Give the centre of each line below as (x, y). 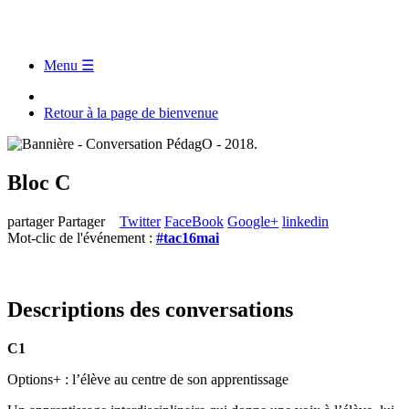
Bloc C (39, 182)
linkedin (305, 221)
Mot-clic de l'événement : (82, 237)
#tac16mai (188, 237)
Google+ (253, 221)
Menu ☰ (69, 65)
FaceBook (194, 221)
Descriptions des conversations (150, 309)
